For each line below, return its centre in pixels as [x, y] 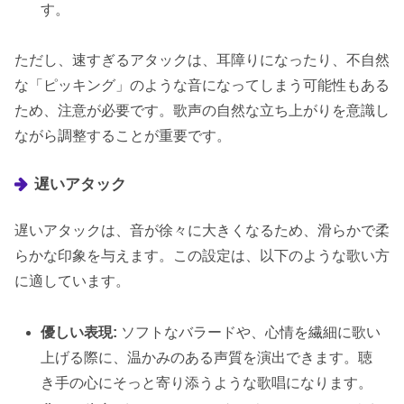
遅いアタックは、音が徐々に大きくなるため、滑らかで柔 [202, 231]
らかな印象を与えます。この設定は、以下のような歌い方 [202, 256]
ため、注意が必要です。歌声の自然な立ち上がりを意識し [202, 111]
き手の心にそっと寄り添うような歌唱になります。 [207, 383]
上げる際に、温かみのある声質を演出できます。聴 [207, 358]
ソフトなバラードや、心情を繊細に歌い [249, 333]
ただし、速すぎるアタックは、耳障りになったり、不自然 [202, 60]
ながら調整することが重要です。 [123, 136]
